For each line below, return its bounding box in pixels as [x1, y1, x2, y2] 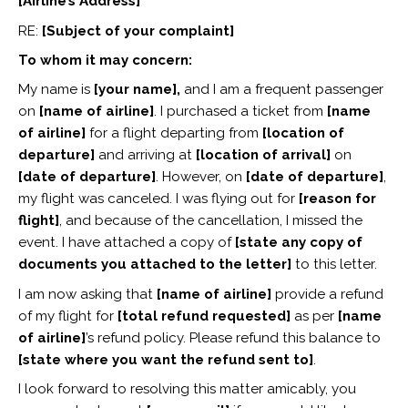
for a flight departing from [85, 125, 262, 142]
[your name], [93, 81, 180, 98]
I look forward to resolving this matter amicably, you [17, 381, 356, 398]
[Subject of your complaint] [41, 22, 238, 39]
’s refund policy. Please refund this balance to [85, 329, 381, 346]
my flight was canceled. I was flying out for [17, 190, 299, 208]
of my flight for [17, 307, 117, 324]
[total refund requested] [117, 307, 291, 324]
